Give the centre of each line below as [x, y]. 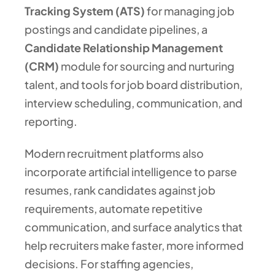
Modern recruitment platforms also [114, 153]
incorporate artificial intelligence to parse [131, 171]
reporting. [51, 122]
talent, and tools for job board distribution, [134, 85]
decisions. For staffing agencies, [109, 263]
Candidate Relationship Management [124, 48]
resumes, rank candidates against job [120, 190]
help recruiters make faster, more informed [134, 245]
